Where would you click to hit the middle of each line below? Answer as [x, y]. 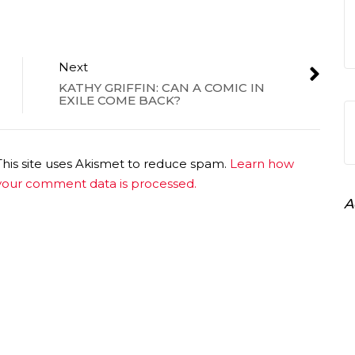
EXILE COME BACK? [120, 100]
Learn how [262, 164]
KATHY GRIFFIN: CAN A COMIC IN [162, 88]
